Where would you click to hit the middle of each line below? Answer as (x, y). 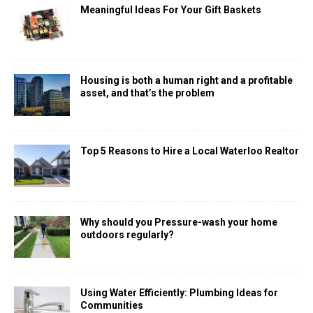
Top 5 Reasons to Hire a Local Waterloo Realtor (190, 151)
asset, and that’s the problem (147, 93)
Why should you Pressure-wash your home (179, 222)
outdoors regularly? (127, 234)
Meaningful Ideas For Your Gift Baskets (171, 10)
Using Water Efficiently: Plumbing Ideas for (179, 292)
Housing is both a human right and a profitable (187, 81)
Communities (112, 305)
